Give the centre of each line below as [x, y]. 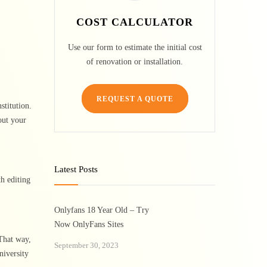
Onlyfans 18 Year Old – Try [102, 210]
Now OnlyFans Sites [89, 224]
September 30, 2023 [86, 245]
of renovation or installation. [135, 62]
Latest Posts [76, 169]
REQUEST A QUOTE [135, 99]
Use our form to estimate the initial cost [135, 47]
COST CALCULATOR [135, 22]
